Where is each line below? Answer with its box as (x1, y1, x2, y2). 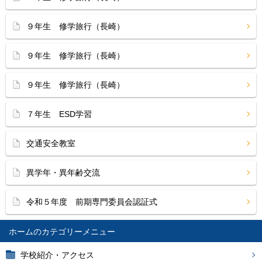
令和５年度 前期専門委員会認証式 (26, 197, 157, 206)
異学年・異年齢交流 (26, 168, 100, 177)
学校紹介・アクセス (20, 250, 94, 260)
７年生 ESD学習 (26, 109, 92, 119)
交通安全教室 (26, 139, 75, 148)
